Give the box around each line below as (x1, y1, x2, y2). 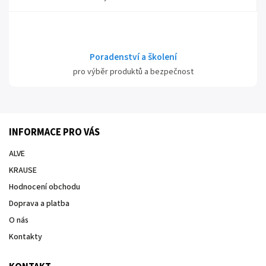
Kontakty (9, 231, 42, 243)
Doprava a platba (9, 198, 69, 210)
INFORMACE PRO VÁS (9, 125, 100, 140)
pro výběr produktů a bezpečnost (72, 66, 194, 78)
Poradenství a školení (89, 50, 177, 64)
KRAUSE (9, 164, 37, 176)
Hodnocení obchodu (9, 181, 80, 193)
